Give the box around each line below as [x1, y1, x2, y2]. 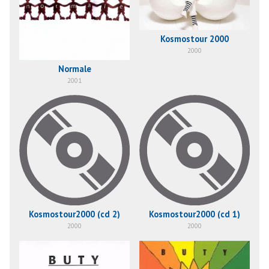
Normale [58, 62, 91, 74]
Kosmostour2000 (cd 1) [149, 208, 240, 220]
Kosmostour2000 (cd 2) [29, 208, 120, 220]
